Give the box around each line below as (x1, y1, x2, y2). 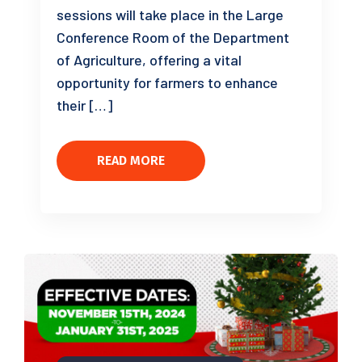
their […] (57, 95, 112, 114)
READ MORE (97, 152, 165, 168)
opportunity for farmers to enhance (57, 73, 278, 91)
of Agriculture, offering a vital (57, 50, 242, 69)
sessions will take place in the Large (57, 5, 284, 23)
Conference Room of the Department (57, 27, 289, 46)
